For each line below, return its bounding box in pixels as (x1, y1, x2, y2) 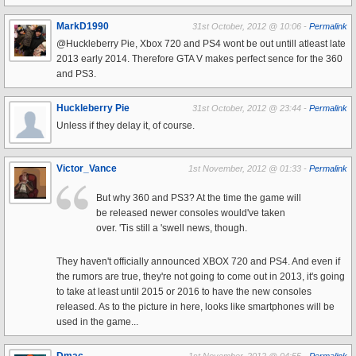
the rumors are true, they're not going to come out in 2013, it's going (56, 271, 345, 282)
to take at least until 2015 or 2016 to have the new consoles (56, 286, 311, 297)
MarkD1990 (56, 21, 109, 32)
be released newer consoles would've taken (96, 207, 285, 219)
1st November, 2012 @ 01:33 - (188, 164, 309, 173)
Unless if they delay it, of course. (56, 120, 195, 131)
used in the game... (56, 316, 138, 327)
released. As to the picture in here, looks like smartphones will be (56, 301, 335, 312)
